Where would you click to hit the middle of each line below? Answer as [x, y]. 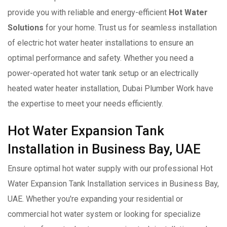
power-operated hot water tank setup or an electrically [103, 73]
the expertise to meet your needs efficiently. [85, 103]
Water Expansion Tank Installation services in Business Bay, [113, 183]
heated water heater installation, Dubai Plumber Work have [110, 88]
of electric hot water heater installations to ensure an [101, 43]
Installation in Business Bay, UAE [104, 149]
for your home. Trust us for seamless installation [130, 27]
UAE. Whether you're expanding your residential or [95, 199]
